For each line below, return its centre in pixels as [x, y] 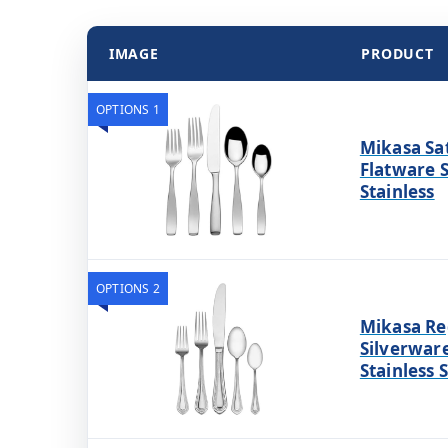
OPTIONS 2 [128, 288]
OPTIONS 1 [128, 109]
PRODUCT [397, 53]
